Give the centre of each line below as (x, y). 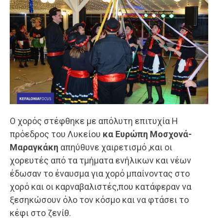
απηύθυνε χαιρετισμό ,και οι (116, 147)
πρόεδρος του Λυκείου (55, 134)
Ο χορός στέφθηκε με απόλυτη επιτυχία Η (94, 121)
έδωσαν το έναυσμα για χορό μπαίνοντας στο (100, 174)
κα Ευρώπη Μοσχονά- (146, 134)
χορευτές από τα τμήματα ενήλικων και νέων (100, 161)
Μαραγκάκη (35, 147)
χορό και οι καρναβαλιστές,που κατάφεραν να (100, 187)
